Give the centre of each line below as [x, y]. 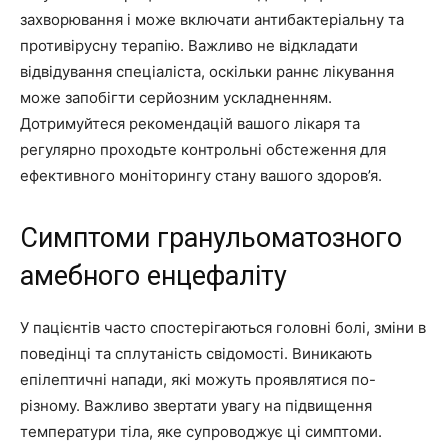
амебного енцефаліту [153, 275]
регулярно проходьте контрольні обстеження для [203, 149]
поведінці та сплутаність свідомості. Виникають [196, 353]
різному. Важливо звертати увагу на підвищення [196, 405]
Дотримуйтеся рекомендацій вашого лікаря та [190, 123]
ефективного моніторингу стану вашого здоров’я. [201, 175]
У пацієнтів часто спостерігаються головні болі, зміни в [223, 327]
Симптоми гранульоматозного [211, 237]
